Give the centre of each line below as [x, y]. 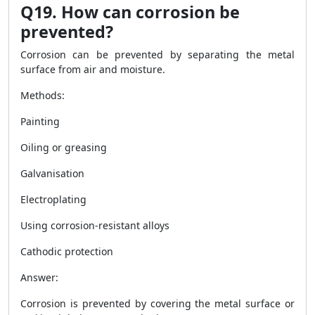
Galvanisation [52, 173]
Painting [40, 121]
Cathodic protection [67, 251]
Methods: [43, 95]
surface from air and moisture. [93, 69]
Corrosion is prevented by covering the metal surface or [157, 303]
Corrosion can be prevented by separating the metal [157, 54]
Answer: [39, 277]
